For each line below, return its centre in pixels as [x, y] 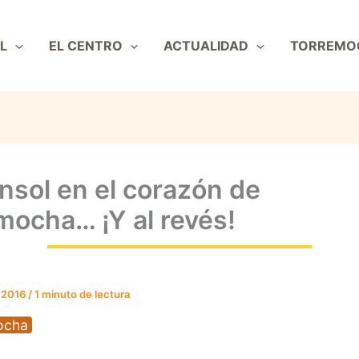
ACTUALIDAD [206, 46]
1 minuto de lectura [82, 294]
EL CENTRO [85, 46]
